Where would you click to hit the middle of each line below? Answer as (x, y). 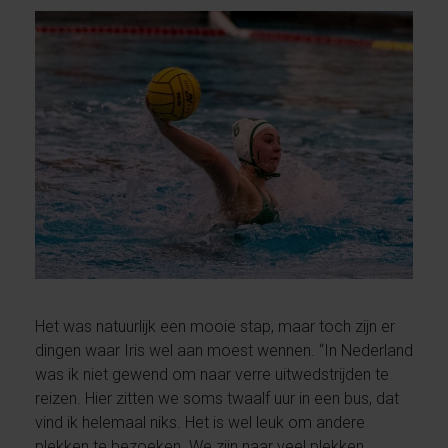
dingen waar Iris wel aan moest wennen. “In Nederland (223, 350)
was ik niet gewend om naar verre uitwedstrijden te (211, 374)
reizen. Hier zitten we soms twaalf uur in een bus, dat (216, 398)
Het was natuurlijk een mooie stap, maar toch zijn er (214, 326)
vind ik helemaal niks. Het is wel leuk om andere (199, 422)
